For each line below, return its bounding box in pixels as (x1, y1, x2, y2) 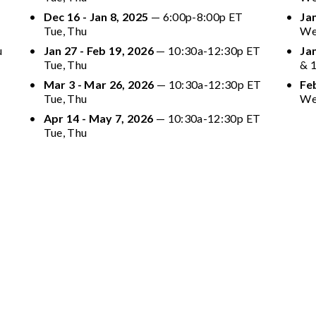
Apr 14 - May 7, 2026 (43, 111, 154, 125)
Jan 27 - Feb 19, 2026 (43, 43, 154, 57)
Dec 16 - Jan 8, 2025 (43, 9, 149, 23)
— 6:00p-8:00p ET (148, 9, 243, 23)
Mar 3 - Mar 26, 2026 (43, 77, 154, 91)
